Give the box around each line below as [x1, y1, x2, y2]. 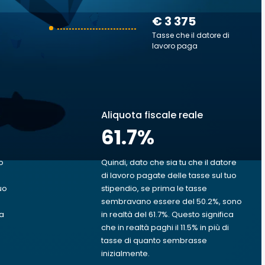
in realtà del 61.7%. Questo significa [101, 209, 234, 220]
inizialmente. [101, 248, 150, 259]
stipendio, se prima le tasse [101, 183, 207, 194]
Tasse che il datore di [152, 30, 230, 40]
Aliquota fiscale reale [101, 108, 203, 122]
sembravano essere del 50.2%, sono [101, 196, 242, 207]
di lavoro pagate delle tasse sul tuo [101, 170, 237, 181]
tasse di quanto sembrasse [101, 235, 207, 246]
